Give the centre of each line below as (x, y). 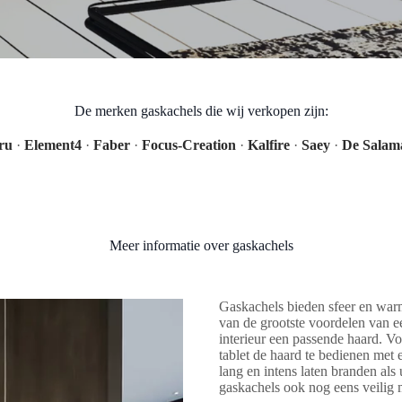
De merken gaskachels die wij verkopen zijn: (201, 111)
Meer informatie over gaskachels (201, 245)
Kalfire (268, 145)
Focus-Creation (188, 145)
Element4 (52, 145)
